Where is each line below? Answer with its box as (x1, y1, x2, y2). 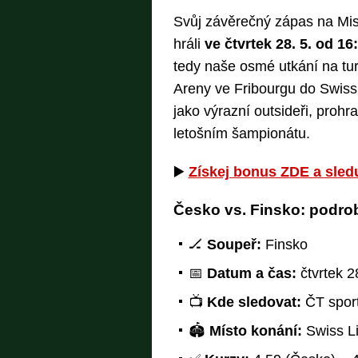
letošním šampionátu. (173, 125, 310, 142)
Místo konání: (209, 323, 302, 340)
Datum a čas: (206, 265, 296, 282)
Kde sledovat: (206, 294, 301, 311)
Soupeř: (206, 237, 261, 253)
